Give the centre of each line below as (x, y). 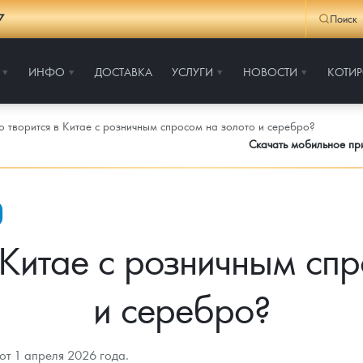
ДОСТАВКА (124, 71)
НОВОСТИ (270, 71)
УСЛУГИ (192, 71)
